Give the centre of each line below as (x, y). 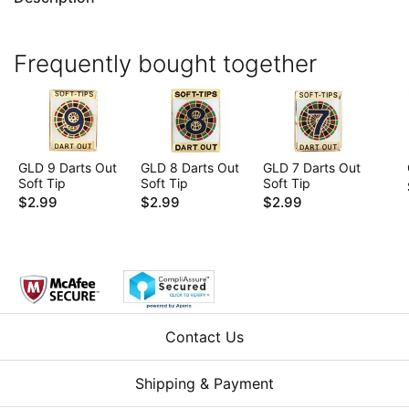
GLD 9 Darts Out (68, 167)
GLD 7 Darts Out (312, 167)
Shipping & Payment (204, 383)
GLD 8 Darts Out (190, 167)
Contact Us (204, 336)
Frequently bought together (165, 63)
